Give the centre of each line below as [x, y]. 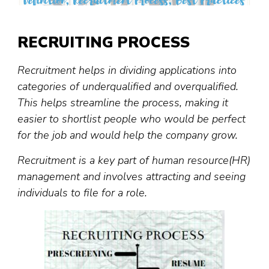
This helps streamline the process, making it [123, 103]
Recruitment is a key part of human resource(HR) [134, 161]
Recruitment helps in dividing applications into [127, 71]
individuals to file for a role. [82, 193]
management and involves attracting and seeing [131, 177]
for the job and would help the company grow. [129, 135]
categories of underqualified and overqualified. [128, 87]
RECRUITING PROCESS [104, 42]
